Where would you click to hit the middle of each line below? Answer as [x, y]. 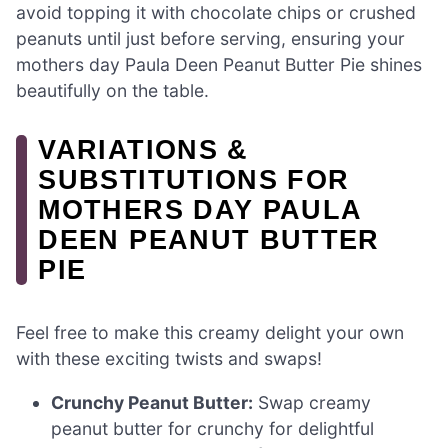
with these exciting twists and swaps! [169, 358]
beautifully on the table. [112, 90]
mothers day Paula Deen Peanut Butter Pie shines [219, 64]
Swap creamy [312, 402]
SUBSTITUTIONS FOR [194, 179]
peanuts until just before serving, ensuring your [210, 38]
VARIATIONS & [143, 149]
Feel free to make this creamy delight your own [210, 332]
